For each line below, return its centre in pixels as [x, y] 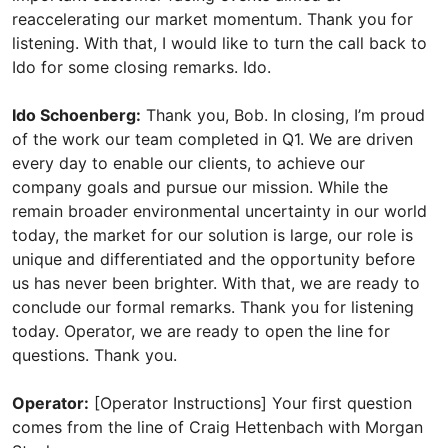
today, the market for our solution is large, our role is [212, 235]
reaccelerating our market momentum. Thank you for [212, 19]
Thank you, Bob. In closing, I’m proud [283, 115]
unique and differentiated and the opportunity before [213, 259]
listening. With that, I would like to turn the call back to [219, 43]
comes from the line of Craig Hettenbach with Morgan [217, 427]
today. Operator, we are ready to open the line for [201, 331]
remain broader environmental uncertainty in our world [219, 211]
